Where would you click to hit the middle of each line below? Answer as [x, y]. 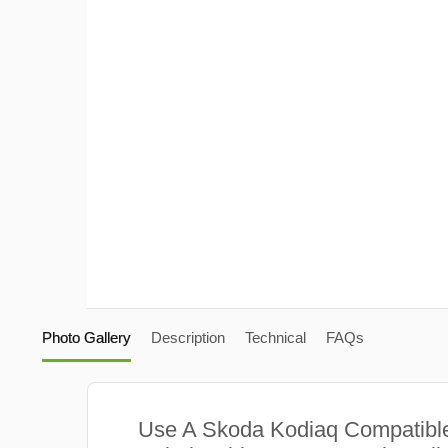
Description [187, 337]
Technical [275, 337]
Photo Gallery [86, 337]
